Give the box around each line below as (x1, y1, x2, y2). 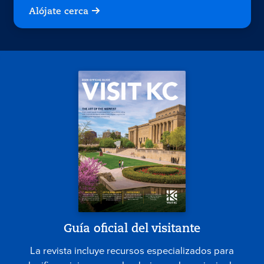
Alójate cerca (28, 7, 88, 17)
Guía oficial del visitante (64, 223, 200, 236)
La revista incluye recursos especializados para (30, 243, 234, 258)
